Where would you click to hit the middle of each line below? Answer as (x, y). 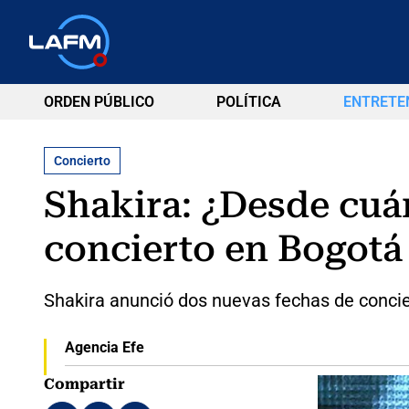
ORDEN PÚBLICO (99, 102)
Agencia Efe (104, 347)
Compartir (84, 383)
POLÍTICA (248, 102)
